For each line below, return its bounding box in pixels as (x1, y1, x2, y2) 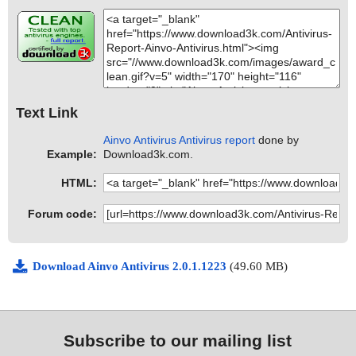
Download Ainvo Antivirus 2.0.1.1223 (33, 260, 230, 273)
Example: (47, 148, 97, 161)
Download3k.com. (103, 148, 194, 161)
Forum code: (28, 207, 97, 221)
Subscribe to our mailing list (64, 331, 292, 350)
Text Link (16, 104, 78, 121)
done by (255, 133, 300, 147)
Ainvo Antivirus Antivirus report (103, 133, 256, 147)
